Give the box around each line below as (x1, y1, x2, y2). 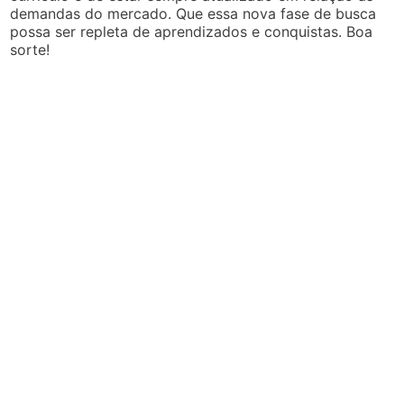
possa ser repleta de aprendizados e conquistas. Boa (10, 22, 373, 41)
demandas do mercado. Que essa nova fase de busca (10, 4, 377, 23)
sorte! (10, 40, 50, 59)
